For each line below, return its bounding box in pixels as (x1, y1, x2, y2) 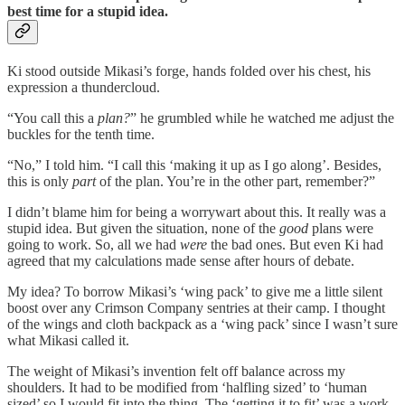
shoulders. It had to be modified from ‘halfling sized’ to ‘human (7, 380, 367, 396)
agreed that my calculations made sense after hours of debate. (7, 253, 354, 269)
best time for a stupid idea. (7, 3, 168, 19)
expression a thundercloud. (7, 80, 160, 96)
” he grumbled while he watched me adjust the (130, 110, 394, 127)
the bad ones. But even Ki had (207, 237, 383, 253)
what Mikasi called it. (7, 333, 129, 349)
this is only (7, 174, 72, 190)
